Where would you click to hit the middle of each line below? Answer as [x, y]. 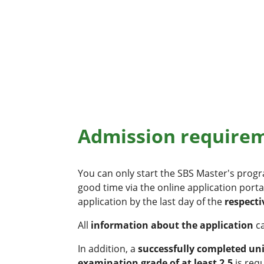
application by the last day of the [151, 201]
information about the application [173, 225]
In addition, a [108, 248]
